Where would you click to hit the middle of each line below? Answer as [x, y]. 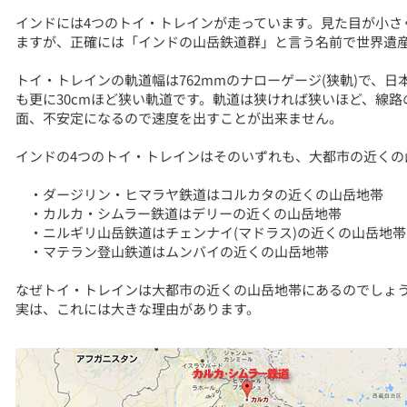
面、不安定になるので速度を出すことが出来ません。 [179, 117]
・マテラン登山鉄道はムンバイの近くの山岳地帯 [173, 251]
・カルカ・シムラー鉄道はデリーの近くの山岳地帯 [179, 213]
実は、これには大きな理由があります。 [138, 308]
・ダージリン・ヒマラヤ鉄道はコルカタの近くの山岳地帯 [200, 194]
